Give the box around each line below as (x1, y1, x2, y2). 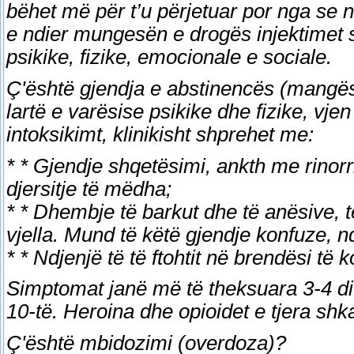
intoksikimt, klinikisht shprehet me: (6, 122, 314, 145)
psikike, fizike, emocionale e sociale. (6, 46, 332, 69)
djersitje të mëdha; (6, 177, 171, 200)
